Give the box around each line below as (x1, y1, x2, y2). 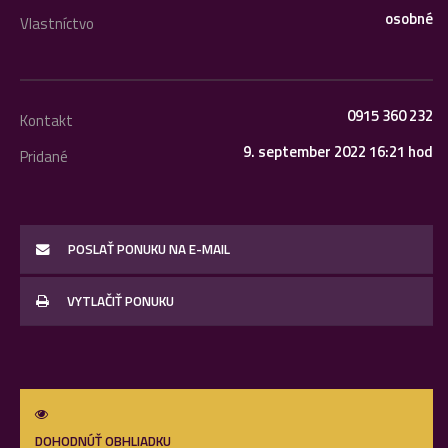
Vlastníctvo (20, 12, 94, 35)
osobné (385, 7, 433, 30)
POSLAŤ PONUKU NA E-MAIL (65, 239, 230, 259)
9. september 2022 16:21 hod (243, 140, 433, 163)
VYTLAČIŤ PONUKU (64, 291, 174, 311)
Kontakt (20, 109, 73, 132)
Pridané (20, 145, 68, 168)
